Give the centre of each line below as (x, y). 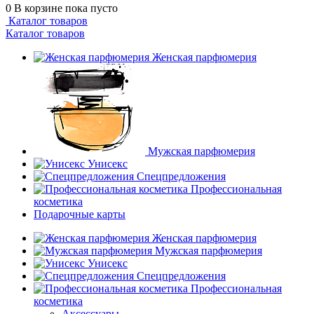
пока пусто (91, 8)
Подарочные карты (80, 214)
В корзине (40, 8)
